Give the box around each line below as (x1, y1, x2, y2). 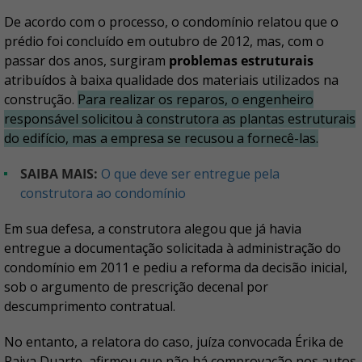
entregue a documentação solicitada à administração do (4, 239, 341, 257)
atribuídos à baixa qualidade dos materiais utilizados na (4, 71, 339, 89)
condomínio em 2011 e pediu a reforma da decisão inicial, (4, 259, 347, 276)
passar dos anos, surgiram (4, 52, 169, 69)
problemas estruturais (169, 52, 314, 69)
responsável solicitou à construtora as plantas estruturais (4, 110, 356, 128)
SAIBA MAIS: (27, 165, 98, 183)
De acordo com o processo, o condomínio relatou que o (4, 13, 339, 31)
